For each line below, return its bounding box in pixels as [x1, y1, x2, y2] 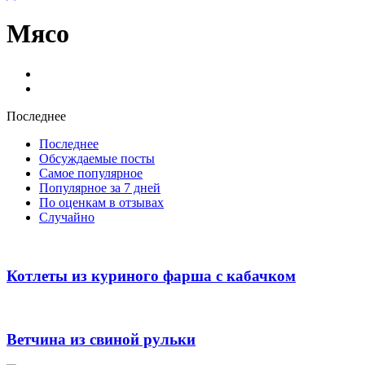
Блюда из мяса [39, 66, 118, 81]
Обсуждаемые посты [39, 151, 155, 165]
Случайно [39, 209, 95, 224]
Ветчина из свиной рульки [7, 330, 196, 348]
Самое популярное [39, 165, 143, 180]
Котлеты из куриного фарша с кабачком [7, 267, 296, 285]
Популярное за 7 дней [39, 180, 161, 195]
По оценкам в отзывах [39, 195, 164, 209]
